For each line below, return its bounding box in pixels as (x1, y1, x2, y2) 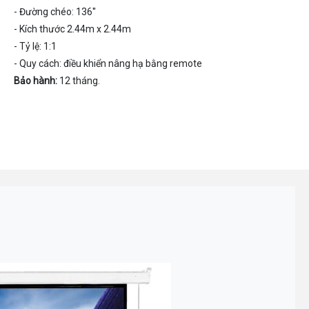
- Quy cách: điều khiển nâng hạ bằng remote (14, 57, 203, 69)
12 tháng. (57, 74, 101, 86)
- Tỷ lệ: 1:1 (14, 40, 57, 52)
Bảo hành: (14, 74, 58, 86)
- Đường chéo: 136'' (14, 6, 97, 17)
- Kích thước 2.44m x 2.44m (14, 23, 132, 34)
